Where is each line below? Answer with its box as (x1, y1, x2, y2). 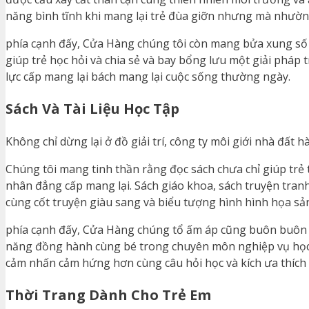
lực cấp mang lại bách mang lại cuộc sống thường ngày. (6, 68, 290, 84)
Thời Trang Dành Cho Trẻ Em (6, 285, 211, 304)
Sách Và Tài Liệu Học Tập (6, 99, 179, 118)
